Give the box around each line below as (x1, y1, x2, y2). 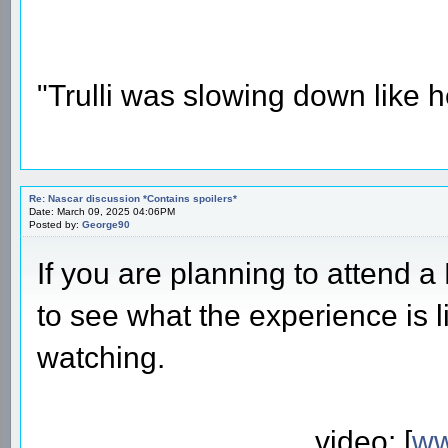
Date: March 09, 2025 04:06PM (29, 205, 175, 217)
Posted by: (29, 218, 82, 230)
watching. (37, 340, 165, 374)
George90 (82, 218, 130, 230)
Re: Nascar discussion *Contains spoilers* (29, 192, 237, 204)
